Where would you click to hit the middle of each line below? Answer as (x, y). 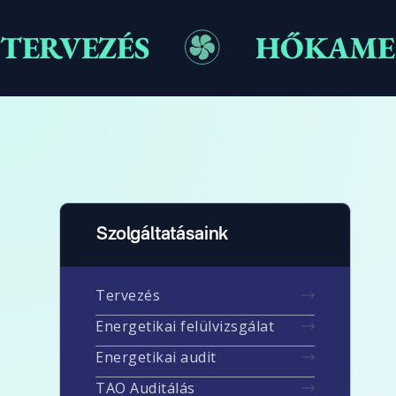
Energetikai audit (156, 357)
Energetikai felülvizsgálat (185, 326)
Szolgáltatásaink (163, 235)
